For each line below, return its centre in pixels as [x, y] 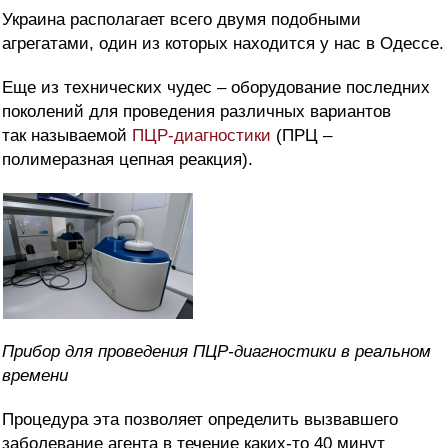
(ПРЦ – [301, 136]
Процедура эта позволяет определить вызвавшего [200, 420]
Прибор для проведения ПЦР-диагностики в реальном [216, 352]
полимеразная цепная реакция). [127, 160]
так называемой [67, 136]
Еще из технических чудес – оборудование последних [216, 88]
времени [35, 376]
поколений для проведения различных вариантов [196, 112]
